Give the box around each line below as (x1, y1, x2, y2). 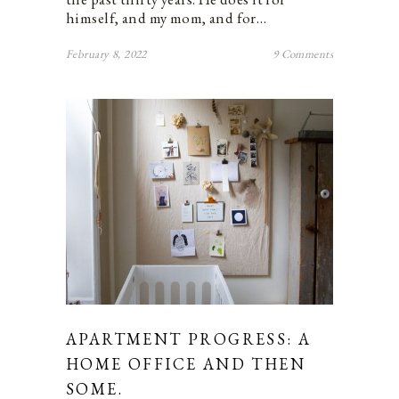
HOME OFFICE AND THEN (66, 354, 305, 375)
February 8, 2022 (66, 46, 147, 62)
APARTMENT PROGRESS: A (66, 329, 312, 350)
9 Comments (272, 46, 333, 62)
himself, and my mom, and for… (66, 8, 267, 28)
